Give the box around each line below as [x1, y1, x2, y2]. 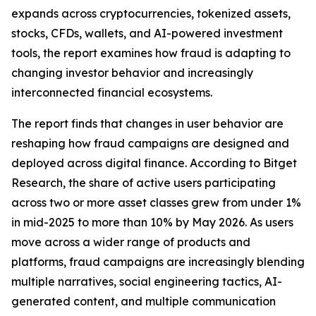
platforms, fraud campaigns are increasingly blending [11, 255, 305, 269]
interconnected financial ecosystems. [11, 85, 212, 100]
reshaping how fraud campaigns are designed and [11, 136, 289, 151]
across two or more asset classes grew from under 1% [11, 195, 301, 210]
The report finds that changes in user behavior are [11, 116, 284, 131]
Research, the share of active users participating [11, 176, 276, 190]
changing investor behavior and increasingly [11, 66, 253, 80]
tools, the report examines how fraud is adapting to [11, 46, 291, 61]
